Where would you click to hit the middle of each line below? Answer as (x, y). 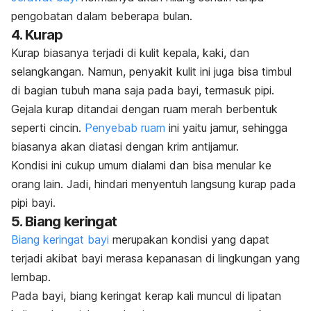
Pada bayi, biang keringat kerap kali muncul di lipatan (146, 296)
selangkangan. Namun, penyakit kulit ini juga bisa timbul (151, 72)
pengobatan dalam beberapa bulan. (102, 16)
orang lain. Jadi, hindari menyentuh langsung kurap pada (153, 184)
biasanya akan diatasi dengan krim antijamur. (125, 147)
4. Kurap (37, 35)
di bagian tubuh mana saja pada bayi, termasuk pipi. (143, 91)
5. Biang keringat (64, 222)
